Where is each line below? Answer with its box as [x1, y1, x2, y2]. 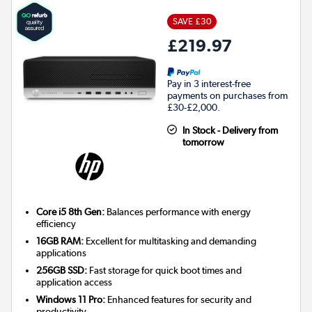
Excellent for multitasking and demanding [84, 235, 257, 247]
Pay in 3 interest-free [167, 78, 251, 90]
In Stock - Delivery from [182, 125, 278, 136]
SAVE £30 [172, 16, 212, 27]
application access [36, 276, 113, 288]
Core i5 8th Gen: [36, 206, 105, 218]
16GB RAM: [36, 235, 84, 247]
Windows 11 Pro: [36, 294, 106, 306]
